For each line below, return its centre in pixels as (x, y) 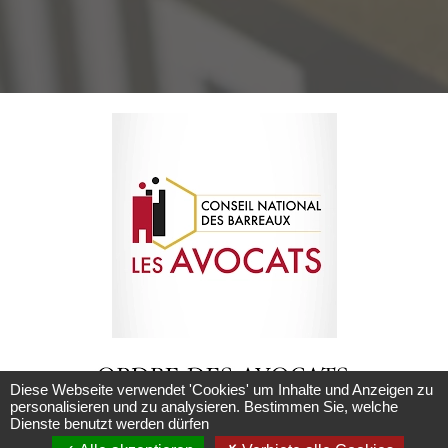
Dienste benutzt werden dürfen (109, 423)
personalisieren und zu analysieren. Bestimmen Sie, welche (204, 406)
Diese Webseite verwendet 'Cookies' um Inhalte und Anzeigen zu (221, 389)
